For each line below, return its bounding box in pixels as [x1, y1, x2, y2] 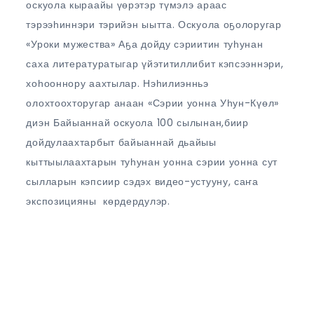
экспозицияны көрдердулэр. [26, 194, 170, 208]
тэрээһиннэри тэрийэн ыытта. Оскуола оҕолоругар [26, 18, 282, 32]
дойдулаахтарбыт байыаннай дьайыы [26, 135, 217, 149]
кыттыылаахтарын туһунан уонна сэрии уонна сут [26, 155, 278, 169]
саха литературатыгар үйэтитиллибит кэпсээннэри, [26, 57, 284, 71]
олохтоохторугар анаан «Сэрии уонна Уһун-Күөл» [26, 96, 279, 110]
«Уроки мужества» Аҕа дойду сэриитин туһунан [26, 37, 264, 51]
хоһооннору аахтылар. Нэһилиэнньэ [26, 76, 209, 90]
